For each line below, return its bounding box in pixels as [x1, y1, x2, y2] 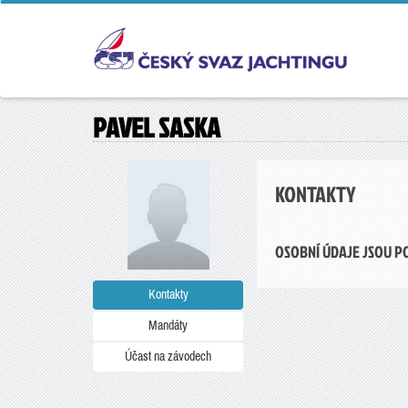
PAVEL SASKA [93, 108, 220, 147]
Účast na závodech [125, 350, 211, 363]
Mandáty [148, 319, 188, 332]
